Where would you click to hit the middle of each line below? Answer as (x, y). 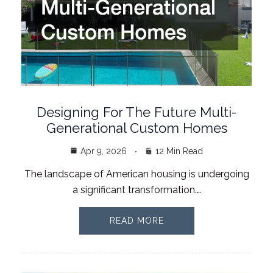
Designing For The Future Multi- (136, 112)
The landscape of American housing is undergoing (136, 174)
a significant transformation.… (136, 190)
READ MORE (136, 220)
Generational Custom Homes (136, 128)
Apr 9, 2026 (104, 151)
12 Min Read (179, 151)
